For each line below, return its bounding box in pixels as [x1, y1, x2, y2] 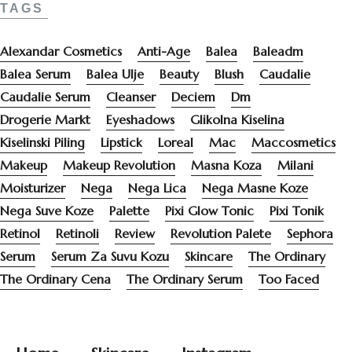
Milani [277, 156, 313, 173]
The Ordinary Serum [126, 270, 243, 287]
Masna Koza [191, 156, 262, 173]
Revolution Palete [170, 225, 271, 241]
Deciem [171, 88, 215, 104]
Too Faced [258, 270, 319, 287]
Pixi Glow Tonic [165, 202, 254, 218]
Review [115, 225, 155, 241]
